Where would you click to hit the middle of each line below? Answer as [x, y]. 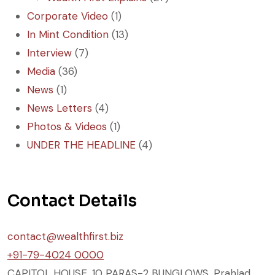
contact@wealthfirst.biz [65, 236]
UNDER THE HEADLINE [81, 145]
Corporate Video [68, 16]
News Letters [60, 108]
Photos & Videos [67, 126]
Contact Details [72, 201]
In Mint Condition [68, 34]
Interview [49, 52]
